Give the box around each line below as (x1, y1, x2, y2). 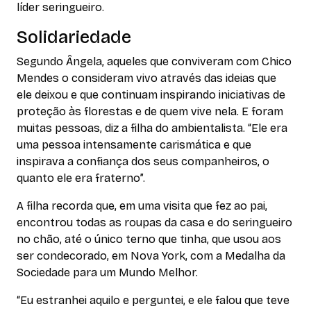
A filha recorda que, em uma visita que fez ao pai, (17, 199, 267, 212)
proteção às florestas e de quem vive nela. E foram (17, 104, 283, 118)
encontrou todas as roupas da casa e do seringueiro (17, 215, 292, 229)
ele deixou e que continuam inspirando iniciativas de (17, 87, 285, 101)
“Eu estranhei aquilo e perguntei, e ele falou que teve (17, 293, 289, 307)
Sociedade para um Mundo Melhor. (17, 265, 198, 279)
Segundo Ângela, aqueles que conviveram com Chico (17, 54, 292, 68)
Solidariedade (17, 26, 131, 48)
